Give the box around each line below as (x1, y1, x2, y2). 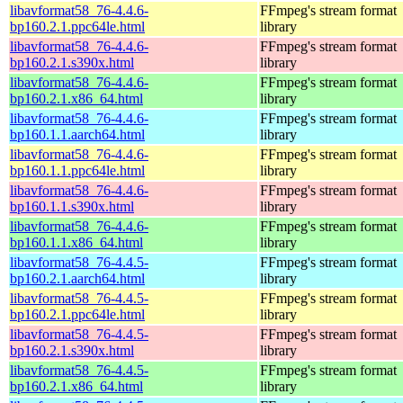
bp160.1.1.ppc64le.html (10, 162, 145, 178)
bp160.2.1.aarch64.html (10, 270, 145, 286)
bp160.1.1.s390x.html (10, 198, 134, 214)
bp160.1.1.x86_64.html (10, 234, 143, 250)
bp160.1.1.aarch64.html (10, 126, 145, 142)
